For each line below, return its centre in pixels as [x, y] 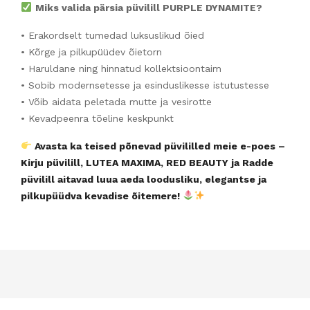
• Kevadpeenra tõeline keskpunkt [97, 118]
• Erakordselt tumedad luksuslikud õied [112, 35]
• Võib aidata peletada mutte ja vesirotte [116, 101]
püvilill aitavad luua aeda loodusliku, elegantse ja [144, 179]
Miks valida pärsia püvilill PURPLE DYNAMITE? [148, 7]
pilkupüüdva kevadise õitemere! [102, 195]
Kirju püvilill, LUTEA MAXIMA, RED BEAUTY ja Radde [147, 162]
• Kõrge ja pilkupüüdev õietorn [91, 52]
